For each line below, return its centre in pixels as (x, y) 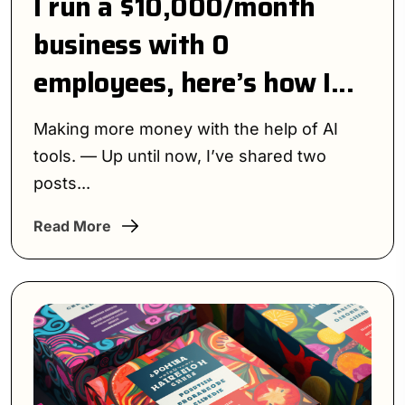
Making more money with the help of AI (186, 129)
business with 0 (132, 45)
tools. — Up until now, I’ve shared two (180, 156)
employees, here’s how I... (193, 83)
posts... (62, 184)
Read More (72, 226)
